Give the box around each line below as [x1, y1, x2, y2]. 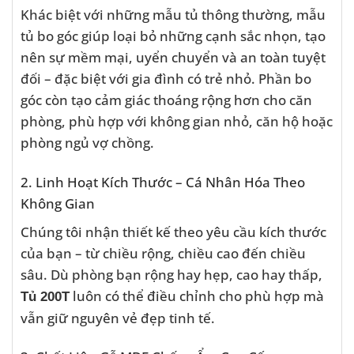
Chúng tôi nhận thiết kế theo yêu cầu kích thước [21, 221, 326, 241]
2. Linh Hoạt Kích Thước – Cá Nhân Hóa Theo [21, 171, 305, 191]
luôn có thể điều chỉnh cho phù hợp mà [70, 285, 324, 305]
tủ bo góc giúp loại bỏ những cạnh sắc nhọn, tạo [21, 26, 326, 46]
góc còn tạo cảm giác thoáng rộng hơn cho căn [21, 90, 312, 110]
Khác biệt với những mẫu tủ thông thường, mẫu [21, 5, 326, 24]
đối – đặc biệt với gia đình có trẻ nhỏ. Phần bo [21, 69, 311, 88]
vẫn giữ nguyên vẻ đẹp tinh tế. [21, 307, 215, 327]
